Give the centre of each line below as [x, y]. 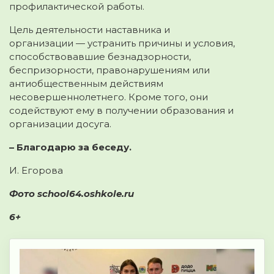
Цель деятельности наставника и [90, 29]
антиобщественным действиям [86, 83]
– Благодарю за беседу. [70, 147]
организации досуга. [60, 124]
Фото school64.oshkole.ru [74, 193]
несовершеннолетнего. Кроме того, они [109, 97]
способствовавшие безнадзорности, [100, 56]
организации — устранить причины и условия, [122, 43]
